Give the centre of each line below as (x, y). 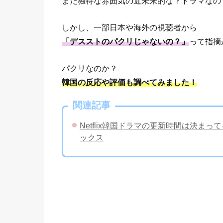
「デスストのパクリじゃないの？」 (125, 41)
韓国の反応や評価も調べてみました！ (129, 82)
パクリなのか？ (90, 68)
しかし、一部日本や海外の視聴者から (129, 27)
